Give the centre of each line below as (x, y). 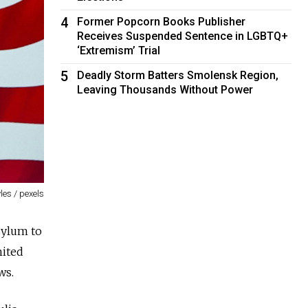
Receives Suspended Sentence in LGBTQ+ (183, 36)
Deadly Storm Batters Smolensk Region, (178, 75)
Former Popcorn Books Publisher (162, 21)
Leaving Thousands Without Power (165, 89)
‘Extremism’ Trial (119, 50)
